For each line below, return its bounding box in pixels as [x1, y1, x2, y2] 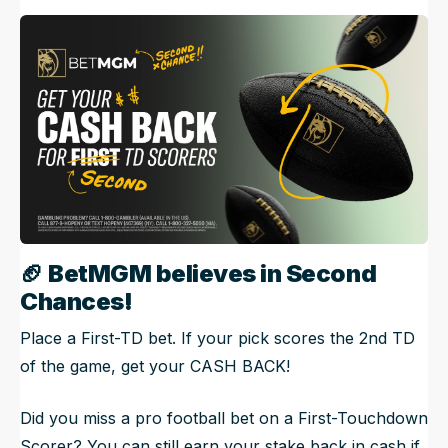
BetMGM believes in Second [43, 259, 377, 289]
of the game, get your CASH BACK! [20, 356, 290, 377]
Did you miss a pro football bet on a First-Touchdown [20, 408, 428, 429]
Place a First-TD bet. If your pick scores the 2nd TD [20, 328, 415, 349]
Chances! [20, 287, 133, 317]
